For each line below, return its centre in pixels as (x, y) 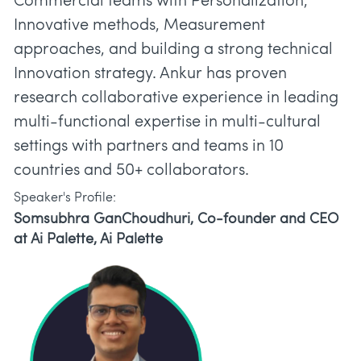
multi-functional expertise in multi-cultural (167, 123)
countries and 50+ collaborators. (131, 171)
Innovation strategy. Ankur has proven (150, 75)
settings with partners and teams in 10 (149, 147)
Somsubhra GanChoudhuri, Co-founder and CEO (176, 220)
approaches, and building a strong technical (173, 50)
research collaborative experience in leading (176, 99)
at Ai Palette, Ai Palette (88, 240)
